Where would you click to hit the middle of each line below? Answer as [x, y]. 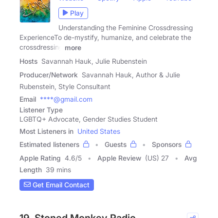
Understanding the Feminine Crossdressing [126, 27]
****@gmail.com [66, 99]
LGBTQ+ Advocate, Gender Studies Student [89, 119]
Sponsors [167, 144]
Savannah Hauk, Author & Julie [131, 74]
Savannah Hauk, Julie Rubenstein [94, 61]
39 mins [58, 169]
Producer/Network [49, 74]
